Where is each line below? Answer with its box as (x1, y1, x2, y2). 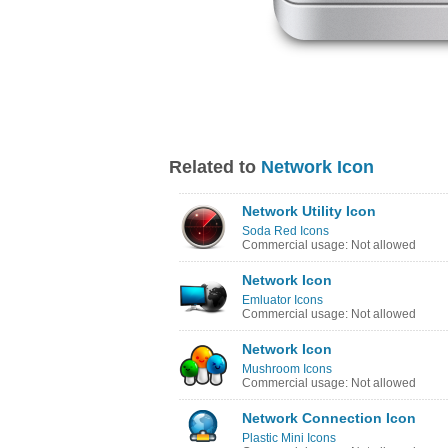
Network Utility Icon (242, 203, 376, 219)
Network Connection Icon (242, 410, 416, 426)
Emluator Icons (242, 293, 323, 307)
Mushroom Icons (242, 362, 332, 376)
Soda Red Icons (242, 224, 329, 238)
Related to (169, 157, 261, 177)
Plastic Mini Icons (242, 431, 336, 445)
